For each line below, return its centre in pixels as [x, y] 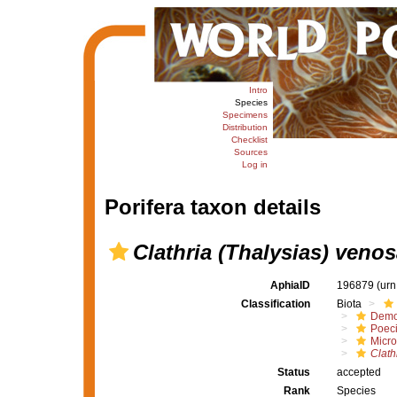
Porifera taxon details [212, 207]
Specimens [245, 115]
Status [293, 372]
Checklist [249, 140]
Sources [250, 152]
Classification [275, 304]
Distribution [245, 127]
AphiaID [290, 285]
